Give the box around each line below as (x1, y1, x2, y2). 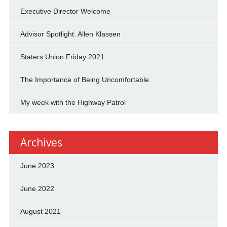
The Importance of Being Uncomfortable (20, 75, 149, 84)
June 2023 (20, 162, 54, 170)
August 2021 (20, 207, 61, 215)
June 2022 (20, 184, 54, 193)
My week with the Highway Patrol (20, 98, 126, 106)
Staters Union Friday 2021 (20, 53, 104, 61)
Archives (20, 135, 62, 149)
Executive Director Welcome (20, 7, 110, 15)
